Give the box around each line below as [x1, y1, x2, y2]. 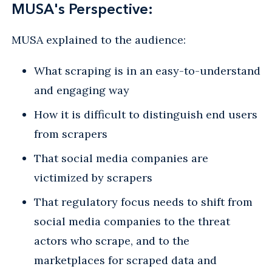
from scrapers [34, 126, 107, 141]
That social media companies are [34, 151, 208, 165]
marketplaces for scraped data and [34, 253, 217, 267]
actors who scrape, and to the [34, 233, 189, 248]
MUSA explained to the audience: [12, 32, 186, 47]
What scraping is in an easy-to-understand [34, 63, 260, 78]
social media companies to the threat [34, 214, 230, 228]
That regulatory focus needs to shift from [34, 194, 253, 209]
